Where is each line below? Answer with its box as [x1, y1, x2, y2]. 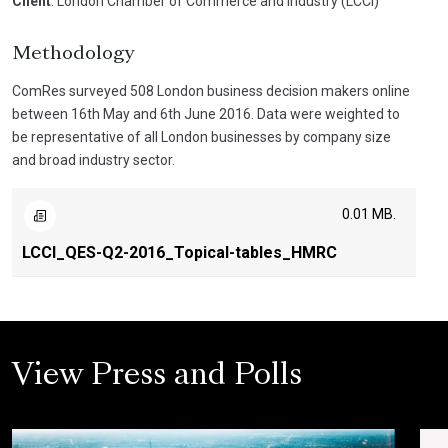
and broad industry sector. [12, 152, 175, 168]
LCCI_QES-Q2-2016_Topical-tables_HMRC [22, 243, 337, 262]
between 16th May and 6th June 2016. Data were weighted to [12, 106, 400, 122]
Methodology [12, 45, 134, 63]
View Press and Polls [12, 363, 302, 391]
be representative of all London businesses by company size [12, 129, 391, 145]
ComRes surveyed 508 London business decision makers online [12, 83, 410, 99]
